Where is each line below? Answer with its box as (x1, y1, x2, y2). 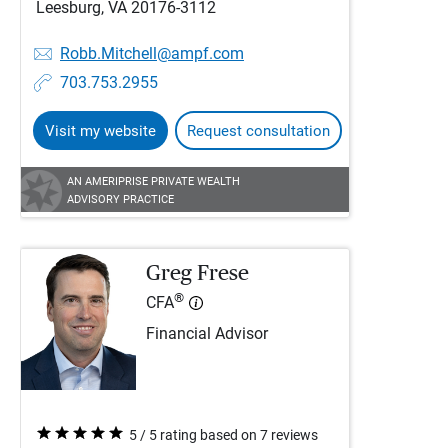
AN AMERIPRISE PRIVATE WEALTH (67, 175, 240, 188)
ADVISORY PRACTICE (67, 193, 174, 206)
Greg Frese (146, 262, 249, 284)
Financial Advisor (146, 325, 268, 344)
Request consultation (187, 122, 330, 140)
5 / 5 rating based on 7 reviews (129, 427, 318, 443)
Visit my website (45, 122, 156, 140)
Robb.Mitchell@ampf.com (60, 44, 244, 63)
